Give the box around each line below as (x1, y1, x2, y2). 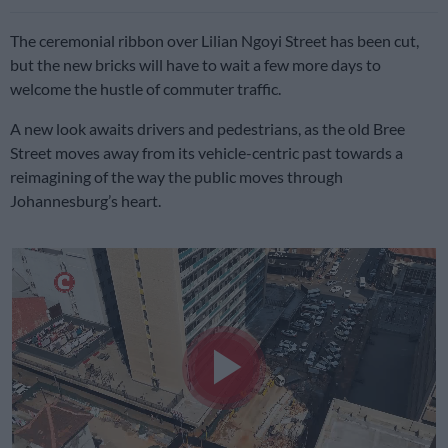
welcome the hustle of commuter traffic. (10, 79, 287, 99)
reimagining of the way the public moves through (10, 167, 343, 187)
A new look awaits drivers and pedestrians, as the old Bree (10, 119, 405, 139)
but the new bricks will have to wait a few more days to (10, 55, 381, 75)
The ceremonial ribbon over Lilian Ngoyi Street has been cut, (10, 31, 419, 51)
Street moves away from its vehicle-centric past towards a (10, 143, 403, 163)
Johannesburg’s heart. (10, 191, 161, 211)
